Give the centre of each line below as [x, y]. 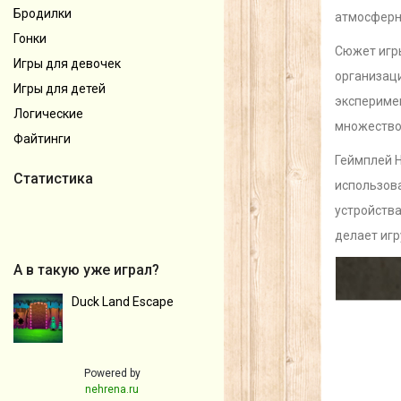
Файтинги [42, 138]
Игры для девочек [67, 63]
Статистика [53, 178]
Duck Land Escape [123, 301]
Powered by [112, 373]
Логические [48, 113]
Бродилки [43, 13]
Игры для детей [60, 88]
